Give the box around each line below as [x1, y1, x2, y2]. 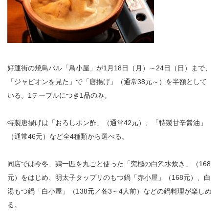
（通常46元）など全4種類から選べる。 [7, 132, 129, 140]
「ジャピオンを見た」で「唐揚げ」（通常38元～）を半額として [7, 78, 207, 86]
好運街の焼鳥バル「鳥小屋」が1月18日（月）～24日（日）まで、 [7, 64, 212, 72]
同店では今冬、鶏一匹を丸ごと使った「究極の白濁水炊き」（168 [7, 160, 211, 168]
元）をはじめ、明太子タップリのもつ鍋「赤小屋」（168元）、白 [7, 174, 211, 181]
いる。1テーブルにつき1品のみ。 [7, 91, 111, 99]
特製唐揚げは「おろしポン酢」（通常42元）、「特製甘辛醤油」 [7, 119, 207, 127]
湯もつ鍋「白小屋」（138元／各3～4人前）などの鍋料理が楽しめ [7, 187, 212, 195]
